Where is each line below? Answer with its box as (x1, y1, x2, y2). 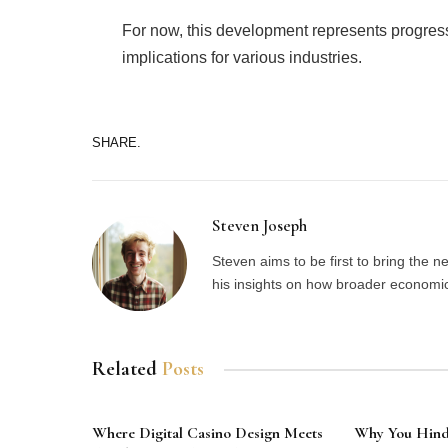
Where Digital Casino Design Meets (92, 423, 323, 444)
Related (92, 357, 162, 382)
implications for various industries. (121, 49, 362, 67)
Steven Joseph (212, 215, 307, 237)
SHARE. (92, 134, 141, 150)
